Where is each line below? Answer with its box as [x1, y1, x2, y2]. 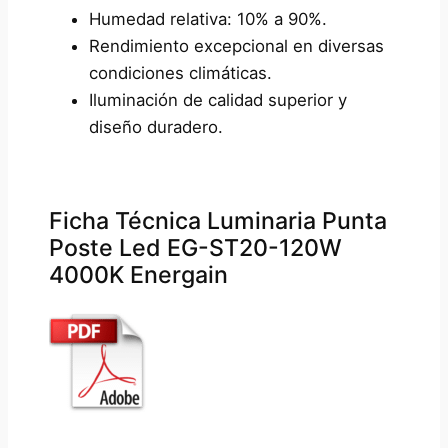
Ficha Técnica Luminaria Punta [48, 207, 387, 236]
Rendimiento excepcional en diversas [88, 36, 384, 57]
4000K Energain [48, 261, 228, 290]
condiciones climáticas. [88, 63, 272, 84]
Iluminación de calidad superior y [88, 90, 347, 111]
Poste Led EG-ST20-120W [48, 234, 342, 263]
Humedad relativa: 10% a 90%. [88, 9, 327, 30]
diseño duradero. [88, 117, 223, 138]
